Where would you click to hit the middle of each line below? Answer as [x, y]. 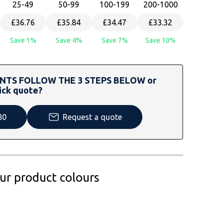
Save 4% [69, 41]
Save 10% [160, 41]
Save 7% [114, 41]
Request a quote [92, 117]
